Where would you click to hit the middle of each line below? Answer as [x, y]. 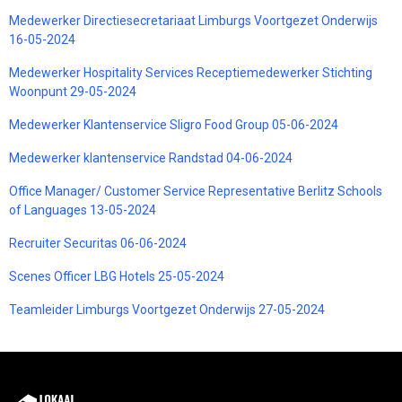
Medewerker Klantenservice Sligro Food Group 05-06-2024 [174, 124]
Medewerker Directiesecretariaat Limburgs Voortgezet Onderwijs [193, 20]
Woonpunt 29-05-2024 [73, 91]
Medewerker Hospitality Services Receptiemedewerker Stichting [191, 72]
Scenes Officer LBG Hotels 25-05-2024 [117, 276]
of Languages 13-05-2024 [83, 210]
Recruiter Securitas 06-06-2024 [98, 243]
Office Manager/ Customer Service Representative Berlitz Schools [196, 191]
